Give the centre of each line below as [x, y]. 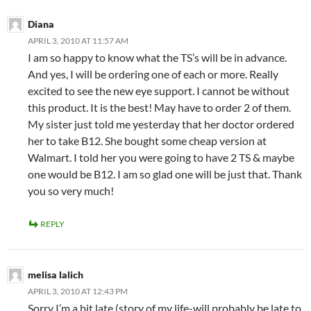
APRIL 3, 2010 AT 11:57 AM [78, 41]
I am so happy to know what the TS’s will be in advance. [157, 58]
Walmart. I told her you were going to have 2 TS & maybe [161, 158]
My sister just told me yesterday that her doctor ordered [161, 124]
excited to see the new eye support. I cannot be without [159, 91]
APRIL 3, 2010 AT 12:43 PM [78, 292]
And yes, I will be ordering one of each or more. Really [153, 74]
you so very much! [71, 191]
